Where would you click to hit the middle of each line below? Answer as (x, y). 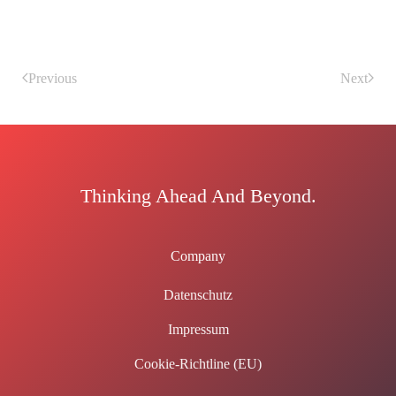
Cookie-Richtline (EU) (198, 363)
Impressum (198, 329)
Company (198, 255)
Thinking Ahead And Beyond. (198, 195)
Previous (53, 78)
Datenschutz (198, 294)
